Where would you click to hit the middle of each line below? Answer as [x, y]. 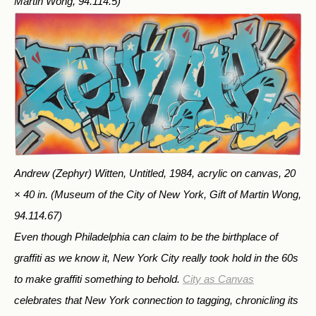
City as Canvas [218, 279]
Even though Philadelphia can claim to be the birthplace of [146, 237]
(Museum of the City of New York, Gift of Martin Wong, [176, 195]
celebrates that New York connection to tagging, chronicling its [156, 300]
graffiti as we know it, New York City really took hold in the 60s [156, 258]
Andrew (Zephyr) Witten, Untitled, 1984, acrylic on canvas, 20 [155, 174]
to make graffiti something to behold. [98, 279]
